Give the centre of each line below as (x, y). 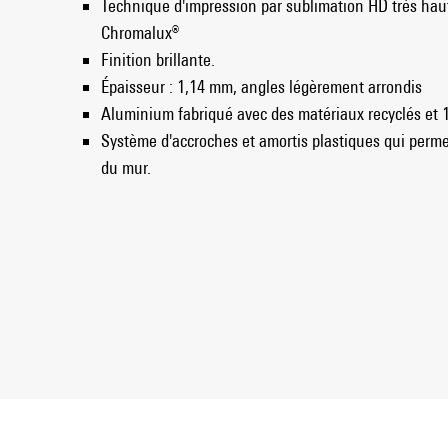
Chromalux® (140, 32)
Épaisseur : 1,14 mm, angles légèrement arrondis (261, 86)
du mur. (126, 167)
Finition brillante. (158, 59)
